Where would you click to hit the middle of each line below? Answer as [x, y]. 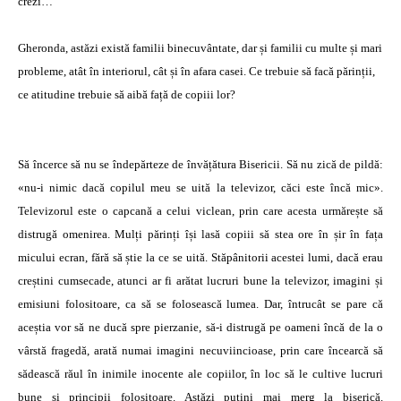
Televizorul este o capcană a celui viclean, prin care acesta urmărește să [200, 211]
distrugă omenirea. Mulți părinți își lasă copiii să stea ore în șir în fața [200, 234]
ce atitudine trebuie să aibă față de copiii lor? [127, 94]
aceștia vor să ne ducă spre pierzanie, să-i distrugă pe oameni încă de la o [200, 327]
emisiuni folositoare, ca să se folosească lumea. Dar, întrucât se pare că [200, 304]
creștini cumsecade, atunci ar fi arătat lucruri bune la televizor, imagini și [200, 281]
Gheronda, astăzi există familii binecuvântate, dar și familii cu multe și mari [200, 48]
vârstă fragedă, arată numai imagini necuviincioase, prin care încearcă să [200, 350]
